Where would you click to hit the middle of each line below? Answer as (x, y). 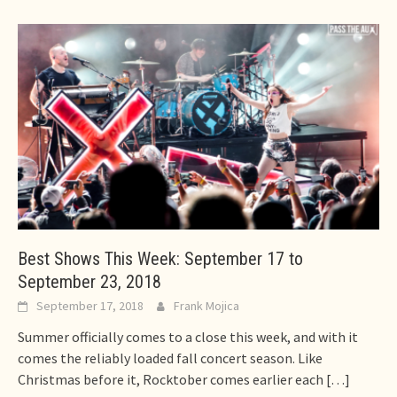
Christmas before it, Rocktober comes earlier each (171, 379)
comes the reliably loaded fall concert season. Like (170, 358)
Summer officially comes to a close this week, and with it (188, 336)
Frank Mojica (206, 305)
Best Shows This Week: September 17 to (160, 258)
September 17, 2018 (90, 305)
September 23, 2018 (90, 281)
